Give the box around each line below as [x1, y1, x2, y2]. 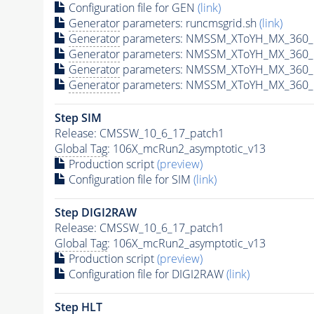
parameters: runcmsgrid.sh [119, 15, 259, 31]
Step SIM [54, 109, 102, 125]
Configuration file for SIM [65, 171, 193, 187]
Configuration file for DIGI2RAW [65, 266, 226, 282]
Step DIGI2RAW [54, 204, 137, 220]
